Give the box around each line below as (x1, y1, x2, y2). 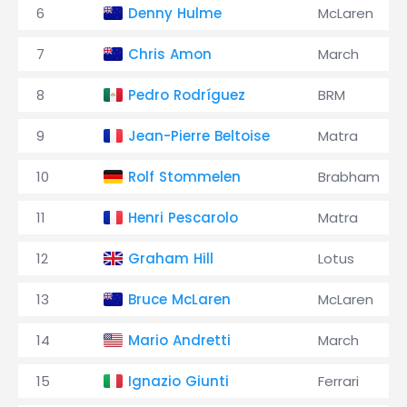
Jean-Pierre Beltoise (128, 126, 270, 145)
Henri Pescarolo (128, 208, 238, 227)
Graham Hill (128, 249, 213, 268)
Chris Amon (128, 45, 212, 64)
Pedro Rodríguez (128, 85, 245, 104)
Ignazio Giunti (128, 372, 229, 391)
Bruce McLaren (128, 290, 231, 309)
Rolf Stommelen (128, 167, 241, 186)
